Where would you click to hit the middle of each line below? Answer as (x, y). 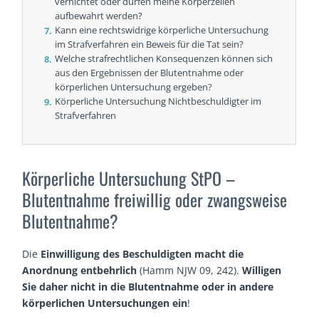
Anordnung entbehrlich (80, 271)
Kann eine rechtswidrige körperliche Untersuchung (162, 30)
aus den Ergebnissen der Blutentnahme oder (150, 73)
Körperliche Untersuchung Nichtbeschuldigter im (158, 101)
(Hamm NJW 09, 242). (190, 271)
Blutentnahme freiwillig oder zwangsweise (155, 200)
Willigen (262, 271)
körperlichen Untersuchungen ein (105, 303)
